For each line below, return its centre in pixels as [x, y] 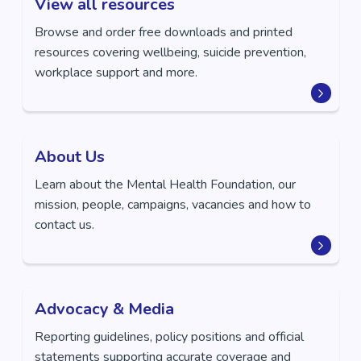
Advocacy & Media [104, 309]
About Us [69, 157]
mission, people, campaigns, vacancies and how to [172, 205]
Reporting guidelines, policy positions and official [169, 337]
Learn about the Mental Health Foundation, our [165, 185]
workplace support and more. [116, 73]
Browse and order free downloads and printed [163, 32]
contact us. [64, 225]
